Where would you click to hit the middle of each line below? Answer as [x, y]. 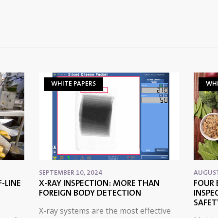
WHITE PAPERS [73, 84]
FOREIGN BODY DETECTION [90, 194]
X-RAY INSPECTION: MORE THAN [99, 184]
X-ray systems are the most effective [105, 211]
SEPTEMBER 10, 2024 [70, 173]
